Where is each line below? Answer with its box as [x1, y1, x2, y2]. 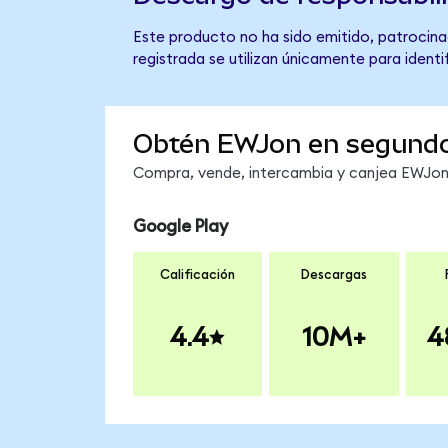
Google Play [132, 217, 228, 235]
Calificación [160, 268, 235, 283]
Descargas [300, 268, 367, 283]
